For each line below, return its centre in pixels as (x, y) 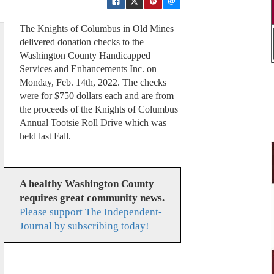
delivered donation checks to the (81, 42)
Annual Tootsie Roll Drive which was (93, 123)
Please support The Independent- (91, 212)
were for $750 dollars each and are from (96, 96)
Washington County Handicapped (85, 56)
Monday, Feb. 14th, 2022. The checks (93, 83)
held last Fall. (45, 136)
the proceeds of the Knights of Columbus (98, 109)
